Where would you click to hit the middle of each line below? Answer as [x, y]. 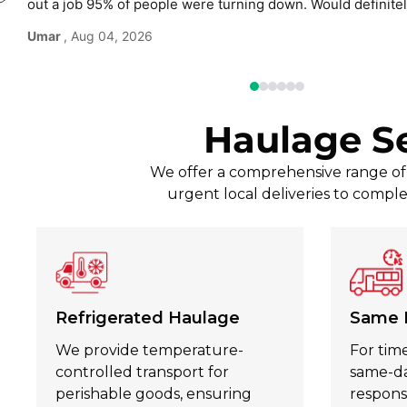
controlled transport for [142, 372]
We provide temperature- [149, 351]
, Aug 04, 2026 [108, 35]
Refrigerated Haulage [148, 318]
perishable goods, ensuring [154, 394]
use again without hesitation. [119, 25]
